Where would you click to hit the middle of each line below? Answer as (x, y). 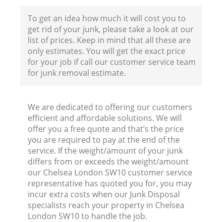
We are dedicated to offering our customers (110, 107)
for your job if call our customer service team (112, 62)
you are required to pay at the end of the (104, 139)
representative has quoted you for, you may (110, 183)
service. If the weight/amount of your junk (106, 150)
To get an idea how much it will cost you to (107, 18)
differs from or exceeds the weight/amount (109, 161)
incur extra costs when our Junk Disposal (104, 194)
